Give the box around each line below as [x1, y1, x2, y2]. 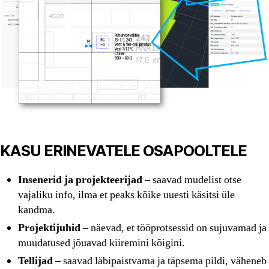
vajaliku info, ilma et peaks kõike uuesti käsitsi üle [18, 187, 235, 202]
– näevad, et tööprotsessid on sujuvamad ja [80, 220, 267, 235]
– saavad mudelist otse [142, 172, 241, 187]
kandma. [18, 202, 55, 217]
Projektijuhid [18, 220, 80, 235]
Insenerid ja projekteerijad [18, 172, 142, 187]
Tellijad [18, 253, 53, 268]
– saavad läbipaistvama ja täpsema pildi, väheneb [53, 253, 267, 268]
